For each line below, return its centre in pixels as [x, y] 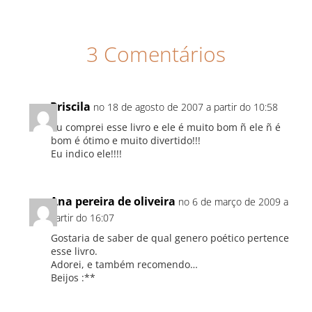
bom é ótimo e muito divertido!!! [125, 140]
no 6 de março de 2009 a [234, 202]
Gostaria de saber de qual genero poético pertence [170, 238]
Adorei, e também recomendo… [124, 264]
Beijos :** [73, 278]
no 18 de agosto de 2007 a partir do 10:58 [186, 107]
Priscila [71, 107]
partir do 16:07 [83, 218]
